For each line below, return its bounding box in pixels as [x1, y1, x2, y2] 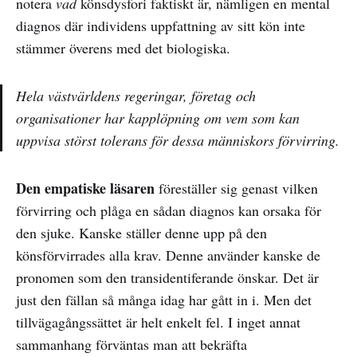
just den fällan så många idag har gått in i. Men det [16, 289, 312, 309]
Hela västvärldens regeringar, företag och [16, 85, 256, 105]
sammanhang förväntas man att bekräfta [16, 334, 247, 354]
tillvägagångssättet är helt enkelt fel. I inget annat [16, 312, 300, 331]
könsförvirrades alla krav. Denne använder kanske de [16, 245, 320, 265]
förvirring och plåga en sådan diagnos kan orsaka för [16, 200, 321, 220]
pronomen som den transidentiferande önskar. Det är [16, 267, 319, 287]
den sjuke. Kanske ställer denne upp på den [16, 222, 267, 242]
